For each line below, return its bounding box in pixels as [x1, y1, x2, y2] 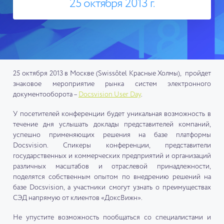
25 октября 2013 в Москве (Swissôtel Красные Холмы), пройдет [13, 70, 211, 77]
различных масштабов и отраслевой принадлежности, [13, 163, 211, 170]
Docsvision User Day [78, 91, 141, 98]
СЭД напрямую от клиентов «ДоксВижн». [13, 194, 142, 202]
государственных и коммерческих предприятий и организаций [13, 152, 211, 160]
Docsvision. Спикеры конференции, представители [13, 142, 211, 149]
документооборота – [13, 91, 78, 98]
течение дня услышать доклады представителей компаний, [13, 121, 211, 128]
